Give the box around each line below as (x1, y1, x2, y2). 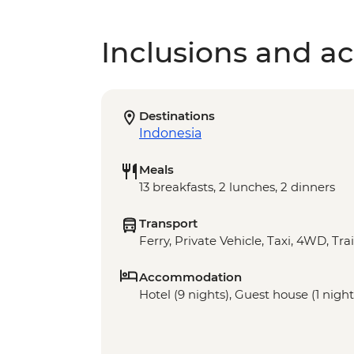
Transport (139, 216, 198, 232)
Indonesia (139, 126, 201, 141)
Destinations (139, 108, 215, 124)
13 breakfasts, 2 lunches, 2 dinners (139, 179, 335, 195)
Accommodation (139, 269, 242, 285)
